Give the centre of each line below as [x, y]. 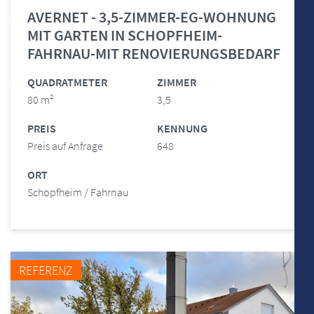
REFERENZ [46, 270]
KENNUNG [182, 128]
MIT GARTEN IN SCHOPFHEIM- [125, 35]
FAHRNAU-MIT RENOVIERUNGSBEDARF [154, 53]
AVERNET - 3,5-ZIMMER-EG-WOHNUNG [152, 17]
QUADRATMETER [67, 82]
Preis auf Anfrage [65, 146]
